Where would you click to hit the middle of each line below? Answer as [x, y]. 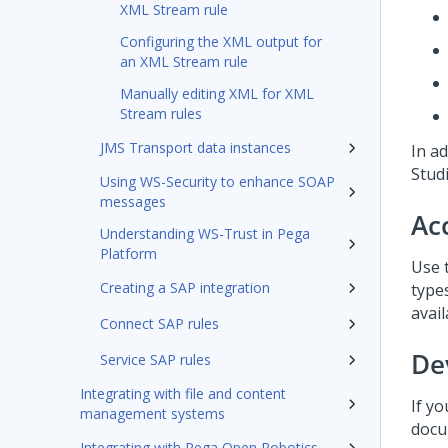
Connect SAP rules [159, 323]
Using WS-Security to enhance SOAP [217, 181]
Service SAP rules [155, 359]
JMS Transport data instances [195, 147]
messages [133, 201]
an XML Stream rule [184, 61]
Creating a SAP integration [185, 287]
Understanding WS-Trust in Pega [205, 233]
